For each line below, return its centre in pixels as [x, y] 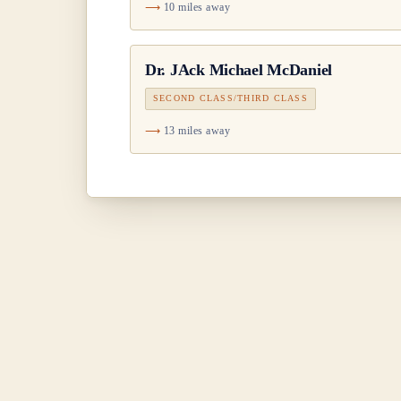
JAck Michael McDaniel [251, 70]
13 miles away [197, 130]
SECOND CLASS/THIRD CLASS [230, 98]
